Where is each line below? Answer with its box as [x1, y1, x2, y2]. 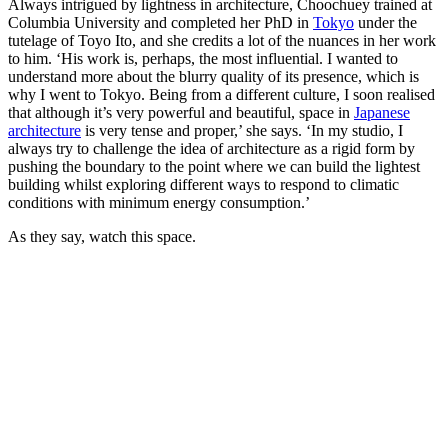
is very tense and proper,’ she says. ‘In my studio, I [81, 122, 403, 140]
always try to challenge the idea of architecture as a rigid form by [8, 140, 415, 158]
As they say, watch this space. [8, 228, 196, 246]
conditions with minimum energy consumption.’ [8, 194, 310, 212]
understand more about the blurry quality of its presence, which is [8, 68, 419, 86]
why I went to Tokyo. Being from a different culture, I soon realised [8, 86, 435, 104]
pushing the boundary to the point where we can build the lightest [8, 158, 420, 176]
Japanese [354, 104, 410, 122]
